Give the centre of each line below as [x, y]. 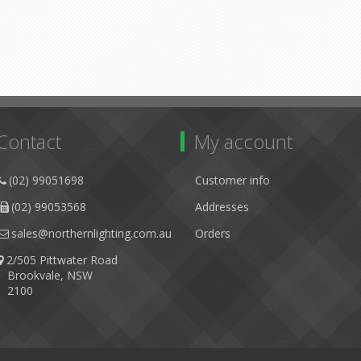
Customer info [232, 180]
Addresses [222, 207]
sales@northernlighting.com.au [91, 233]
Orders [213, 233]
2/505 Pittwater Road [62, 260]
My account [243, 141]
